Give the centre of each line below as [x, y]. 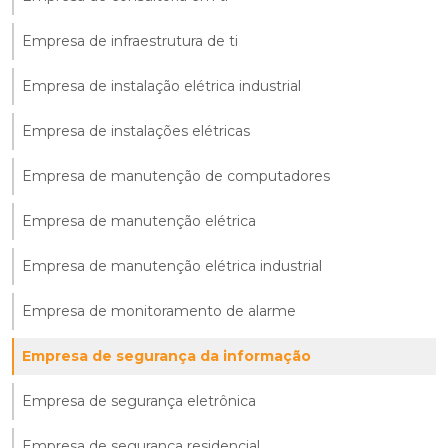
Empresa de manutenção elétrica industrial [172, 265]
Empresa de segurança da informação [166, 355]
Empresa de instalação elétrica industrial [161, 85]
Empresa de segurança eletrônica [139, 400]
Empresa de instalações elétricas [136, 130]
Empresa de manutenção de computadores [176, 175]
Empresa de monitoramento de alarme [159, 310]
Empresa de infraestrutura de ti [130, 40]
